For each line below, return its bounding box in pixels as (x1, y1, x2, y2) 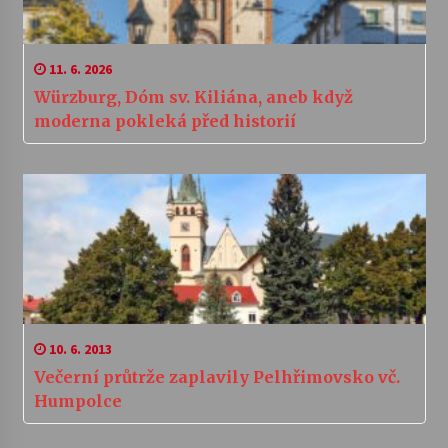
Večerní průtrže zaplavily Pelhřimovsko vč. (33, 366, 400, 387)
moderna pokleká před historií (33, 110, 296, 131)
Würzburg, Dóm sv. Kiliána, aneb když (33, 86, 353, 107)
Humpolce (33, 390, 122, 411)
